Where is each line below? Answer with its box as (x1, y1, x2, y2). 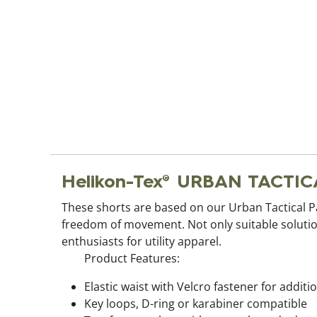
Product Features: (84, 250, 180, 267)
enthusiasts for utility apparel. (62, 234, 221, 250)
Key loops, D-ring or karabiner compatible (84, 296, 307, 312)
